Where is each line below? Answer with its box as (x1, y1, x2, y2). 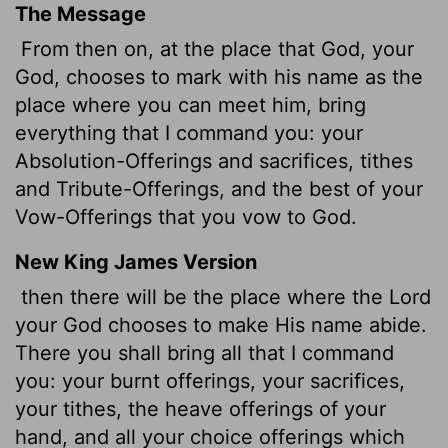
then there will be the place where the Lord (15, 284, 431, 309)
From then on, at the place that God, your (15, 36, 414, 61)
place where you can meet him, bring (15, 92, 366, 117)
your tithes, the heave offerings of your (15, 396, 386, 421)
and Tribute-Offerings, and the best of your (15, 176, 423, 201)
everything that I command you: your (15, 120, 363, 145)
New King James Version (15, 249, 257, 274)
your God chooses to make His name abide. (15, 312, 427, 337)
